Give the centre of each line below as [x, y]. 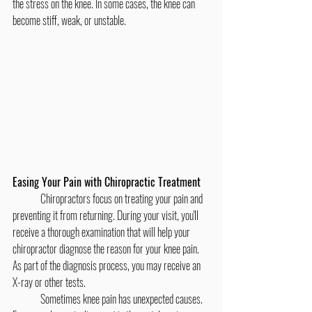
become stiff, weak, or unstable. [69, 21]
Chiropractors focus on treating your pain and [26, 199]
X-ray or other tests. [49, 282]
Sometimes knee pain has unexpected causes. [26, 299]
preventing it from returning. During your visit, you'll [107, 216]
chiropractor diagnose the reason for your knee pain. [107, 249]
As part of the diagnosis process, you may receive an [108, 266]
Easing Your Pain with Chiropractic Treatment [107, 182]
